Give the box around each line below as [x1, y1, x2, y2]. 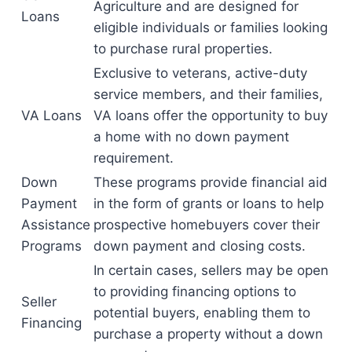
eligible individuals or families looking [93, 20, 328, 36]
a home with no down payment [93, 129, 289, 145]
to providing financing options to [93, 284, 296, 300]
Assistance [21, 217, 90, 233]
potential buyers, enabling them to [93, 305, 310, 321]
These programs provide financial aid [93, 174, 328, 191]
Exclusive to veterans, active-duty [93, 65, 307, 82]
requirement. [93, 150, 174, 167]
